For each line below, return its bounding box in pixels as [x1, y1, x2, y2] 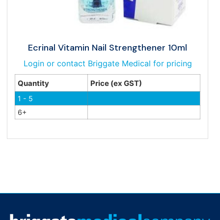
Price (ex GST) [90, 78, 142, 88]
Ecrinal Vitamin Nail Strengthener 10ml [28, 41, 187, 54]
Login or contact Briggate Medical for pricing [23, 58, 192, 68]
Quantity [18, 78, 49, 88]
